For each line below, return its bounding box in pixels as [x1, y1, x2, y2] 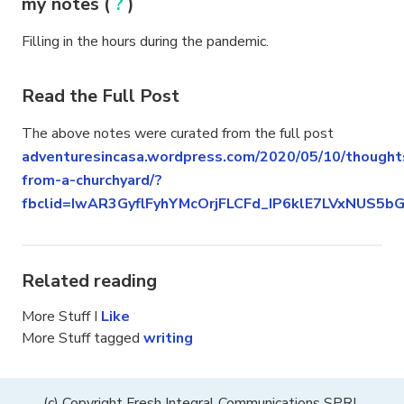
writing [143, 328, 193, 349]
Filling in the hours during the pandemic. [22, 32, 269, 52]
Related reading [22, 269, 157, 294]
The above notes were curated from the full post [22, 124, 334, 144]
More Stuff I [22, 307, 101, 327]
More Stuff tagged [22, 328, 143, 349]
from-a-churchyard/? [22, 170, 162, 191]
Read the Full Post [22, 84, 179, 109]
